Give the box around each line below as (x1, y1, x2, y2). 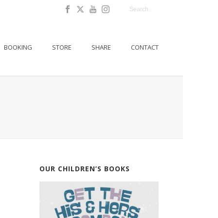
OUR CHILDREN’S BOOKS (39, 164, 130, 173)
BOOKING (4, 43, 32, 52)
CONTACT (131, 43, 159, 52)
